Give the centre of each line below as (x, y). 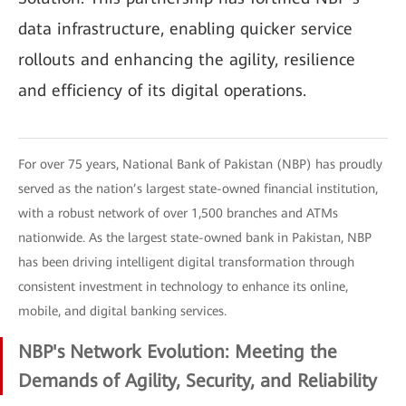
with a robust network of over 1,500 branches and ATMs (178, 213)
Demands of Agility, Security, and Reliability (198, 381)
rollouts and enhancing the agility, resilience (187, 59)
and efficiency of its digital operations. (162, 90)
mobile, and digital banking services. (122, 311)
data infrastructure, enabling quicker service (185, 29)
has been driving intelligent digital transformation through (186, 262)
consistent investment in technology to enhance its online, (183, 286)
